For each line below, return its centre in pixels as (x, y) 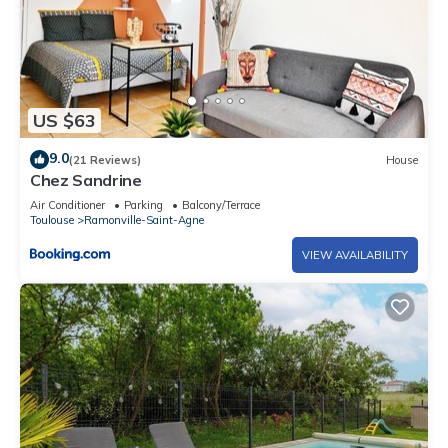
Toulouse (52, 220)
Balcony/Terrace (221, 205)
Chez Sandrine (86, 180)
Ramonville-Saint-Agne (144, 220)
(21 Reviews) (105, 159)
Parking (143, 205)
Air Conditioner (67, 205)
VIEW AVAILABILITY (355, 255)
